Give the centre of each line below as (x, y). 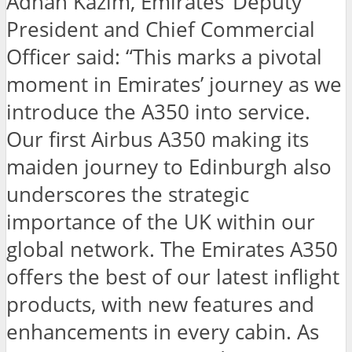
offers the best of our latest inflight (173, 277)
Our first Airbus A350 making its (158, 140)
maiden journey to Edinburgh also (169, 167)
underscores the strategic (128, 195)
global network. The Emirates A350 (172, 250)
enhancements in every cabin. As (163, 332)
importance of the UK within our (161, 222)
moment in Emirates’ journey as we (174, 85)
